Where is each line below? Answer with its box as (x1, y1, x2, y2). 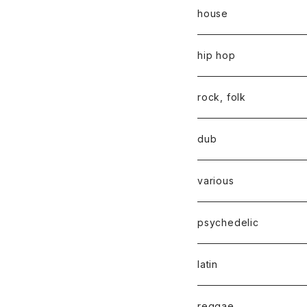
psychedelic (197, 217, 259, 229)
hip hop (197, 49, 236, 62)
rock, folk (197, 91, 246, 103)
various (197, 175, 234, 187)
